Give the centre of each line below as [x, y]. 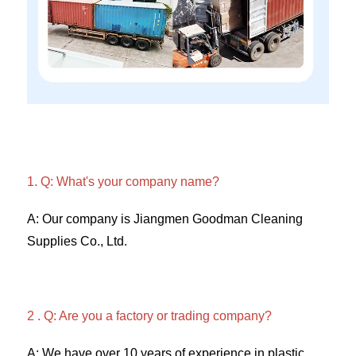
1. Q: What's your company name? [123, 182]
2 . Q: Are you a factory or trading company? [151, 316]
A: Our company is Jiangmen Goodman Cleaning [165, 219]
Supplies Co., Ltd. [79, 242]
